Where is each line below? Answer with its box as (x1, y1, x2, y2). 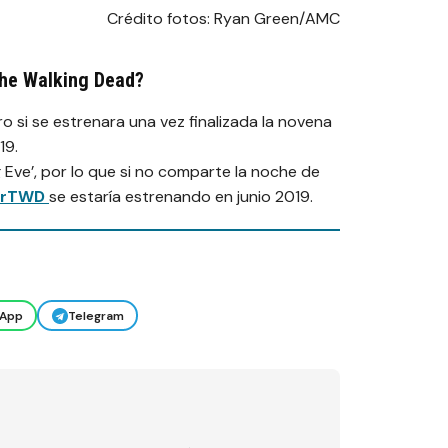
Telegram (67, 307, 124, 324)
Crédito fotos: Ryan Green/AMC (107, 8, 340, 30)
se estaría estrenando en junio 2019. (49, 186, 313, 208)
